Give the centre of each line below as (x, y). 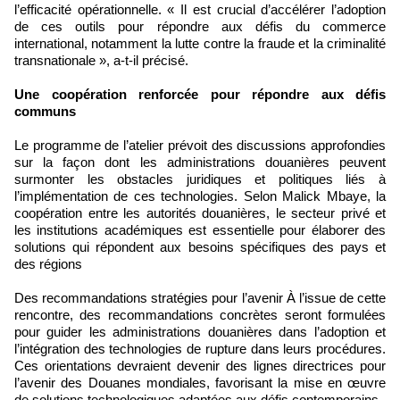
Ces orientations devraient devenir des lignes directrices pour (200, 366)
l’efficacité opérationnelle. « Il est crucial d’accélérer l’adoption (200, 10)
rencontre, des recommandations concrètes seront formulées (200, 315)
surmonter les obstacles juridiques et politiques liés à (200, 179)
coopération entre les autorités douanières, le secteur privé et (200, 213)
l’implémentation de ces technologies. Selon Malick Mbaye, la (200, 196)
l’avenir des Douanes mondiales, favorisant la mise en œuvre (200, 383)
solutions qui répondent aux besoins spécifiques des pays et (200, 247)
